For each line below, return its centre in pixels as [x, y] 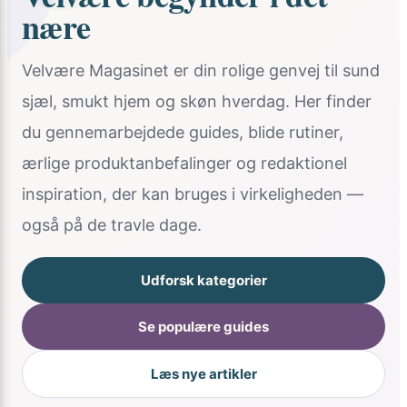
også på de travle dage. [112, 225]
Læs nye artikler [203, 374]
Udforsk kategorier [203, 280]
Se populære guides [203, 327]
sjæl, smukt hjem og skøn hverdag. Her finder [197, 101]
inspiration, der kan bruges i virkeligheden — [193, 194]
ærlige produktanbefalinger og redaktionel [184, 163]
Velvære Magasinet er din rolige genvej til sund [201, 70]
